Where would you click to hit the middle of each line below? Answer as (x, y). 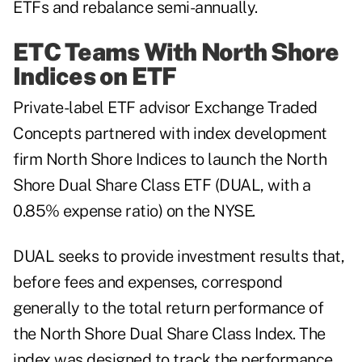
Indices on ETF (95, 76)
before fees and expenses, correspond (147, 282)
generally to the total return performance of (168, 308)
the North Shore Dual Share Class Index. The (169, 334)
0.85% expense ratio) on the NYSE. (134, 211)
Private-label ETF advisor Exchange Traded (165, 108)
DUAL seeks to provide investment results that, (179, 257)
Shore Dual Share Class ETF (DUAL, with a (162, 185)
